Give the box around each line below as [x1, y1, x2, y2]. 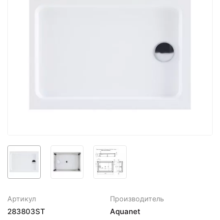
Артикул [7, 194, 36, 203]
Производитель [110, 194, 164, 203]
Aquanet [110, 206, 140, 216]
